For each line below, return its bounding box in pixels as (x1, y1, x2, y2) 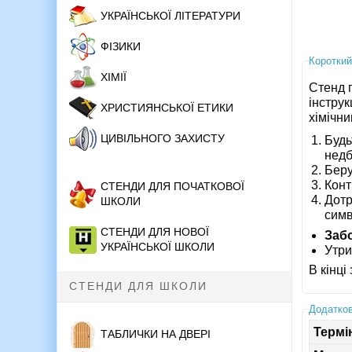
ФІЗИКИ (101, 40, 141, 53)
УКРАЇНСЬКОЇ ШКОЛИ (101, 240, 214, 254)
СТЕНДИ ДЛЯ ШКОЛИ (69, 280, 207, 293)
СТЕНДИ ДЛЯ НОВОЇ (101, 225, 209, 239)
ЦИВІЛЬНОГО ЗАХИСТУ (101, 132, 225, 145)
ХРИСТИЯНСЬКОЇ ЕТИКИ (101, 101, 233, 115)
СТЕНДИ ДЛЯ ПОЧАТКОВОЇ (101, 180, 244, 193)
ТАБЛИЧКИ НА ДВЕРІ (101, 328, 211, 341)
